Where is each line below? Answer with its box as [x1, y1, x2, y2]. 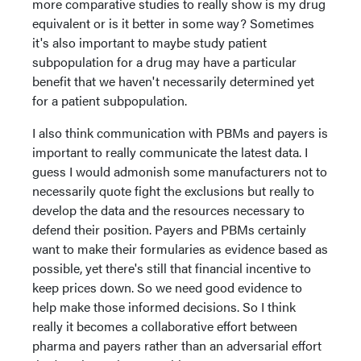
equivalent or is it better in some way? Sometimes [32, 13, 314, 32]
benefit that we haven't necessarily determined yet [32, 71, 314, 90]
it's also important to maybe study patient [32, 32, 267, 52]
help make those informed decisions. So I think [32, 297, 296, 316]
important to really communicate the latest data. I [32, 142, 308, 161]
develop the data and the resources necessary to [32, 200, 305, 219]
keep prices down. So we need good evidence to [32, 277, 302, 297]
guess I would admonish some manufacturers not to [32, 161, 327, 180]
